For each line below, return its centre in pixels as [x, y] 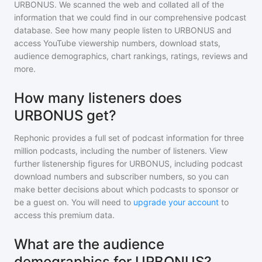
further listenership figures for [72, 163]
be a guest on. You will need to [74, 202]
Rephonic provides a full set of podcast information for [118, 138]
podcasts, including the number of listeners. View [132, 151]
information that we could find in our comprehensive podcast [130, 17]
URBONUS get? [65, 116]
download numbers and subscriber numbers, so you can [121, 176]
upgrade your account [176, 202]
